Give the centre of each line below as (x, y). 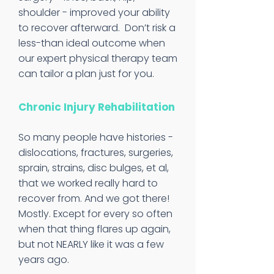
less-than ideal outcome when (92, 43)
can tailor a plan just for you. (86, 74)
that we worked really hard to (88, 183)
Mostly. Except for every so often (95, 214)
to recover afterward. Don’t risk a (97, 28)
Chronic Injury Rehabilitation (97, 107)
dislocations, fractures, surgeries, (96, 153)
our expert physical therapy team (98, 58)
